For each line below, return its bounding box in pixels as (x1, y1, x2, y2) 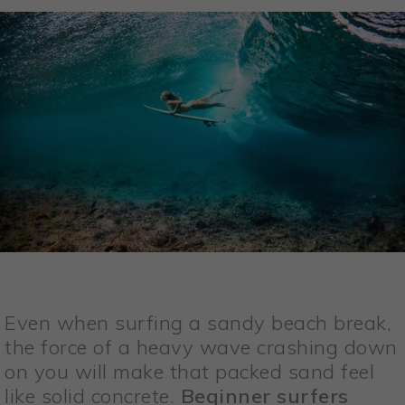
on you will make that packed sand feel (5, 359, 374, 385)
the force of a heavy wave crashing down (5, 334, 398, 361)
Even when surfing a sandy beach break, (5, 310, 391, 336)
